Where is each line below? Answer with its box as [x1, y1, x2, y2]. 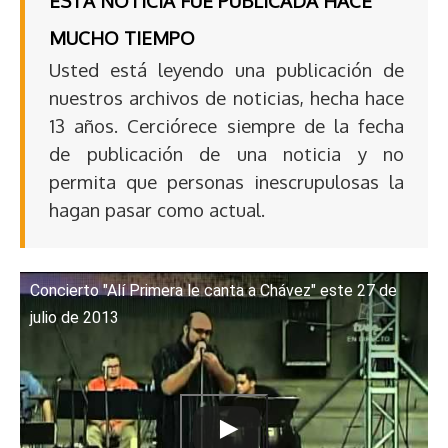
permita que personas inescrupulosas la [49, 169, 404, 193]
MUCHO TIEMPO [49, 25, 195, 49]
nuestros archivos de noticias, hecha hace [49, 85, 404, 109]
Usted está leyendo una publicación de [49, 57, 404, 81]
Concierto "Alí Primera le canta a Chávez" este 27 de [30, 280, 397, 300]
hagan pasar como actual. [49, 197, 265, 221]
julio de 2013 [30, 307, 119, 327]
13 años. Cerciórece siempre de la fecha [49, 113, 404, 137]
